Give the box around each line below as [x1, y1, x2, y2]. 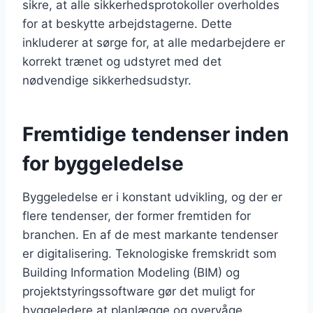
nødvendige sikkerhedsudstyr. [22, 73, 191, 87]
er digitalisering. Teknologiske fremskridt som [22, 246, 277, 261]
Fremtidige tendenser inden [22, 122, 289, 146]
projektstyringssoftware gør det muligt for [22, 284, 255, 298]
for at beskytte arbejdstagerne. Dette [22, 16, 232, 31]
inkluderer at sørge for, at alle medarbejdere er [22, 35, 285, 50]
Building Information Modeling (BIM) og [22, 265, 240, 279]
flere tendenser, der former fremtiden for [22, 208, 251, 223]
